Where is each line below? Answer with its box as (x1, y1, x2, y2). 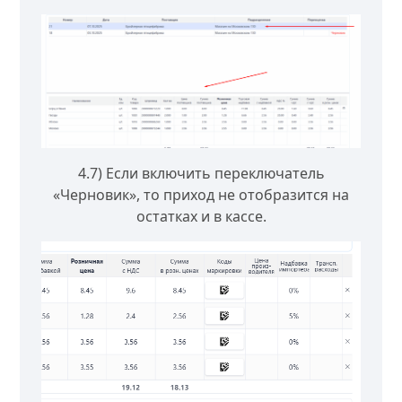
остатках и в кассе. (135, 206, 267, 227)
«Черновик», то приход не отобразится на (53, 185, 349, 205)
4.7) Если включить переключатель (77, 163, 325, 184)
